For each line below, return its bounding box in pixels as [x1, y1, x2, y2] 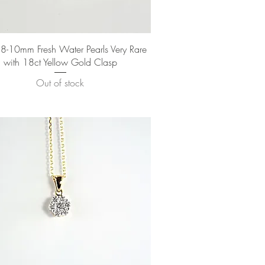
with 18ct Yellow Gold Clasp [3, 55, 117, 69]
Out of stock [36, 76, 85, 89]
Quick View [40, 41, 80, 53]
